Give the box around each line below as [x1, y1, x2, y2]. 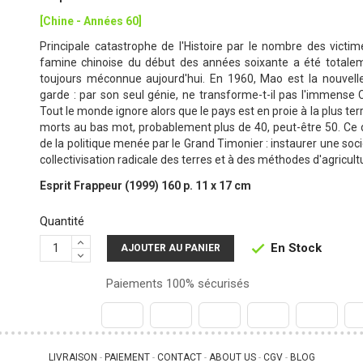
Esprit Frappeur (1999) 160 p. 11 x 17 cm [39, 178, 251, 192]
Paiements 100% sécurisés [102, 275, 250, 291]
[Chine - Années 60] [39, 15, 142, 28]
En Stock [267, 240, 322, 255]
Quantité [39, 213, 84, 228]
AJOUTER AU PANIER [120, 241, 220, 254]
